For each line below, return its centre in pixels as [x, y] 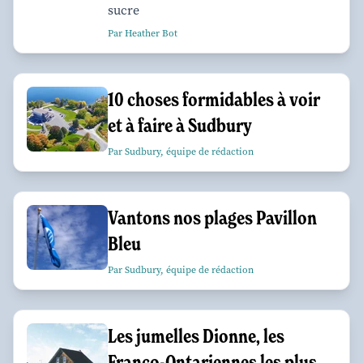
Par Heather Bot [143, 34]
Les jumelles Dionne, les [196, 336]
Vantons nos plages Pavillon [212, 218]
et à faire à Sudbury [180, 126]
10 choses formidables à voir [214, 100]
